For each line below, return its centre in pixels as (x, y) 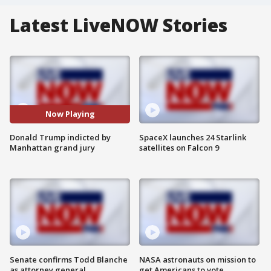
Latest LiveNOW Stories (119, 25)
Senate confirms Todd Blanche (69, 260)
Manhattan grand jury (52, 147)
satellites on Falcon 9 (179, 147)
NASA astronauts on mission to (198, 260)
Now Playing (70, 114)
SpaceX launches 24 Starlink (193, 137)
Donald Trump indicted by (60, 137)
